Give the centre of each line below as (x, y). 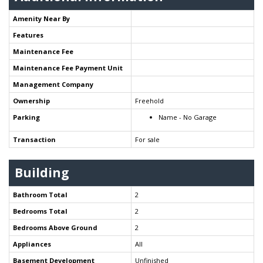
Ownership (31, 100)
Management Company (53, 84)
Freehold (149, 100)
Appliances (32, 244)
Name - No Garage (188, 117)
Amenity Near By (41, 18)
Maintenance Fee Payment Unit (68, 68)
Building (42, 172)
